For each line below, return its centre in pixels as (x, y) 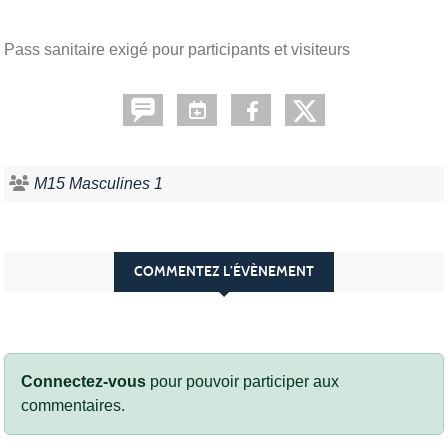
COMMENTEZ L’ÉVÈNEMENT (224, 271)
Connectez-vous (83, 381)
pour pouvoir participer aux (242, 381)
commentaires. (73, 405)
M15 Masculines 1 (98, 183)
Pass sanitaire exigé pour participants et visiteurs (177, 49)
